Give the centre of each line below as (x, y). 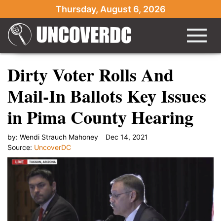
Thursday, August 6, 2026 (110, 9)
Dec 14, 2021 (127, 137)
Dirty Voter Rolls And (91, 74)
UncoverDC (53, 147)
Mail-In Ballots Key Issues (107, 96)
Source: (21, 147)
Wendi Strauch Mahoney (59, 137)
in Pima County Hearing (100, 117)
